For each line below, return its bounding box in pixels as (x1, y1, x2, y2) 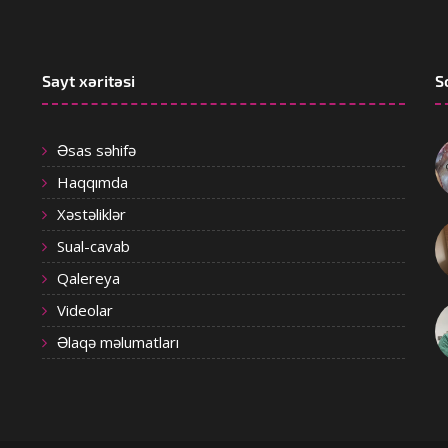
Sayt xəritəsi (41, 71, 135, 90)
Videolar (56, 300, 113, 320)
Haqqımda (56, 172, 128, 192)
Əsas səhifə (56, 140, 136, 160)
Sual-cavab (56, 236, 130, 256)
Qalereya (56, 268, 120, 288)
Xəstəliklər (56, 204, 126, 224)
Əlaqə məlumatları (56, 332, 179, 352)
